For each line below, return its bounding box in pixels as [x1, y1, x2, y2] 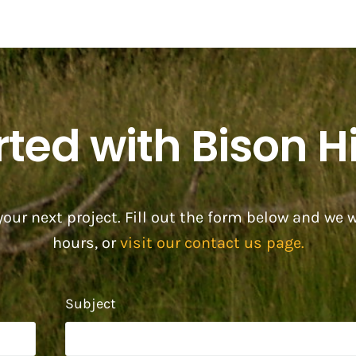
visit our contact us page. [119, 234, 304, 253]
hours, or [52, 234, 120, 253]
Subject [64, 295, 116, 313]
